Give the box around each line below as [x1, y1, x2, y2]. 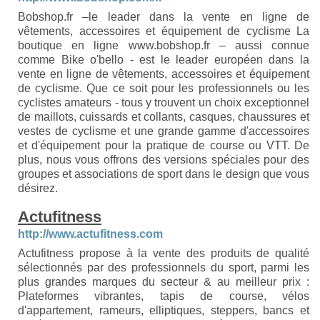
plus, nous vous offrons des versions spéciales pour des [18, 154, 309, 166]
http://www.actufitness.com [18, 228, 163, 240]
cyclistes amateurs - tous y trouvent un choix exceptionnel [18, 96, 309, 109]
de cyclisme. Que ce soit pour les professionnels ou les [18, 82, 309, 94]
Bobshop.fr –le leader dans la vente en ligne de [18, 11, 309, 23]
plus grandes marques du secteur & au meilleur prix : [18, 276, 309, 288]
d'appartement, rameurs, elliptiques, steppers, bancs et [18, 304, 309, 316]
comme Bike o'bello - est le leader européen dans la [18, 54, 309, 66]
